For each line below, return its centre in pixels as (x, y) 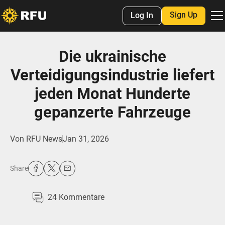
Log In (142, 16)
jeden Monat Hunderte (113, 94)
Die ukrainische (113, 57)
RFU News (44, 139)
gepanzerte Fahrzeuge (113, 113)
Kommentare (81, 197)
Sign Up (183, 15)
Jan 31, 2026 (86, 139)
